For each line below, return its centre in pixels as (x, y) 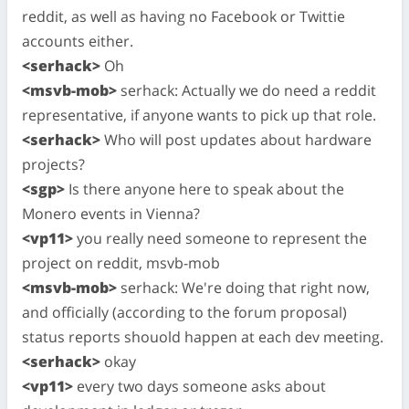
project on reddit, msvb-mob (121, 262)
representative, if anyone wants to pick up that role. (199, 115)
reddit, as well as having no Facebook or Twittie (184, 16)
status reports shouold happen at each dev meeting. (203, 336)
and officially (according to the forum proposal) (184, 312)
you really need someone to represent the (220, 238)
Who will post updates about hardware (236, 139)
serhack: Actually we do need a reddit (246, 90)
